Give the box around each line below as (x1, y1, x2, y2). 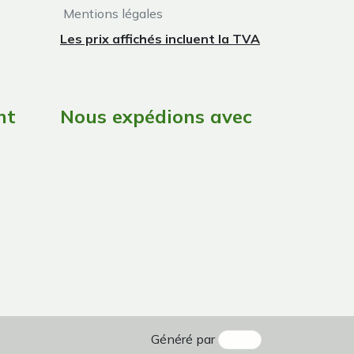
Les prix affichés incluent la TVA (60, 30, 260, 47)
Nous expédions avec (60, 104, 252, 128)
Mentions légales (60, 5, 163, 21)
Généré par (151, 330, 219, 347)
